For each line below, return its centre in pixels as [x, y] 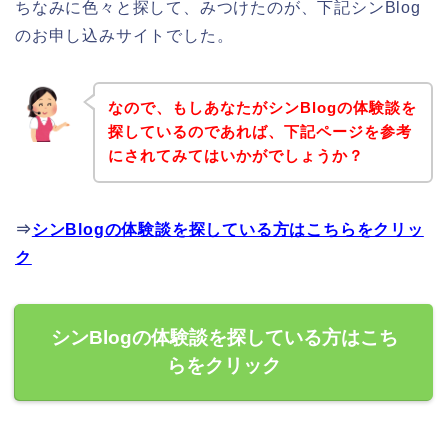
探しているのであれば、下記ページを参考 [259, 132]
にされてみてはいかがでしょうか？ [235, 156]
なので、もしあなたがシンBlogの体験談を [262, 108]
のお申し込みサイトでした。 [124, 35]
